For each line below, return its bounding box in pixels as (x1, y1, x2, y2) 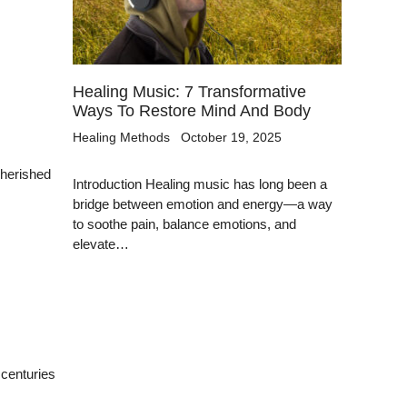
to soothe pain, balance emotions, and (73, 215, 297, 232)
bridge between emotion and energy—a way (73, 195, 333, 212)
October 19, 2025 (181, 129, 283, 144)
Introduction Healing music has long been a (73, 175, 328, 192)
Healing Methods (73, 129, 171, 144)
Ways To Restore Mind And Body (73, 101, 312, 120)
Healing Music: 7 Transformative (73, 82, 307, 101)
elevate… (73, 235, 130, 252)
